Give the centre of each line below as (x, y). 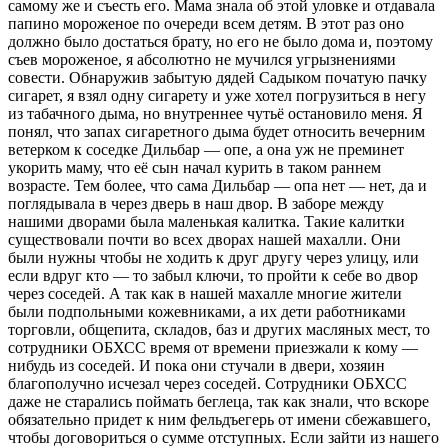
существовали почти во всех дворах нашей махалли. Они (204, 239)
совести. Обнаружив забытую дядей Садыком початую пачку (217, 77)
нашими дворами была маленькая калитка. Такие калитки (206, 221)
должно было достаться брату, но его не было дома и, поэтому (220, 41)
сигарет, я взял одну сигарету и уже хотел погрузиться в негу (217, 95)
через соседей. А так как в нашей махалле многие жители (205, 293)
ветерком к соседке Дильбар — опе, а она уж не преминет (206, 149)
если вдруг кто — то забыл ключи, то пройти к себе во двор (213, 275)
